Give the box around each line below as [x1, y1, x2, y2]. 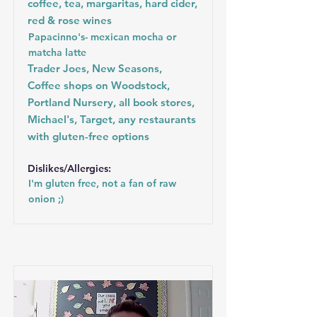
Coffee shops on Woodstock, [28, 79, 170, 92]
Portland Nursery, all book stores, [28, 96, 195, 109]
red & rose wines [28, 13, 112, 27]
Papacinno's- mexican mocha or [28, 30, 176, 43]
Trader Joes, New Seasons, [28, 62, 162, 75]
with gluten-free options [28, 129, 149, 143]
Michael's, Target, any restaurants [28, 113, 196, 126]
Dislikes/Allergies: [28, 162, 111, 175]
